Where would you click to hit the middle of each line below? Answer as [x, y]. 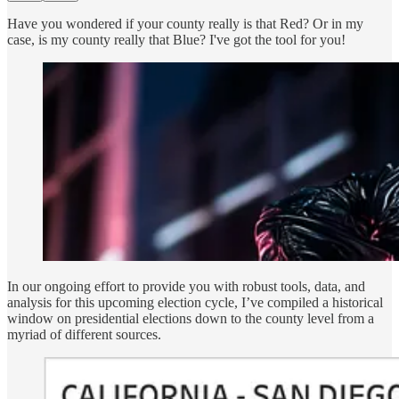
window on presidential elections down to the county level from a [191, 318]
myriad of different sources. [84, 334]
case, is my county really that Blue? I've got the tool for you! [176, 39]
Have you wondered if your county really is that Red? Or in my [185, 23]
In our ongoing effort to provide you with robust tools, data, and [186, 286]
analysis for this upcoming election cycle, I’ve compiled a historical [195, 302]
